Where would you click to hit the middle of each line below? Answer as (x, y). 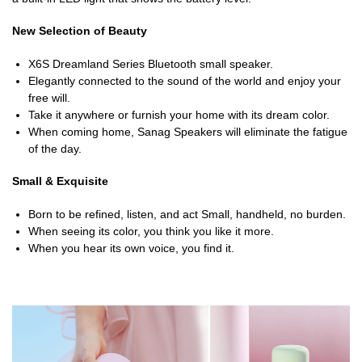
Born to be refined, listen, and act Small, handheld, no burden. (187, 214)
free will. (49, 97)
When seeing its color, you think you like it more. (151, 231)
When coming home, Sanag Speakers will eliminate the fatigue (188, 131)
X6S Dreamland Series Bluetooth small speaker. (151, 63)
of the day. (55, 148)
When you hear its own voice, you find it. (131, 248)
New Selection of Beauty (80, 31)
